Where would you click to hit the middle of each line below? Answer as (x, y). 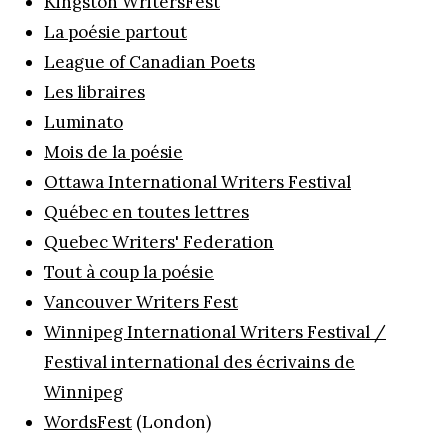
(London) (171, 421)
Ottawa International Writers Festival (197, 181)
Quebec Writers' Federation (159, 241)
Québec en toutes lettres (146, 211)
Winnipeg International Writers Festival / (215, 331)
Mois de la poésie (113, 151)
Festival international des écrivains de (199, 361)
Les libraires (94, 91)
